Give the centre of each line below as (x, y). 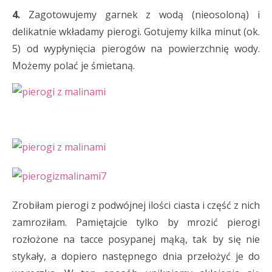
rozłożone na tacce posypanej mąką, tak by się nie (136, 239)
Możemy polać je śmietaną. (73, 66)
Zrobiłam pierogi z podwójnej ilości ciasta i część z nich (136, 205)
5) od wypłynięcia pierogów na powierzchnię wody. (136, 49)
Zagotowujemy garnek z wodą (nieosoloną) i (140, 15)
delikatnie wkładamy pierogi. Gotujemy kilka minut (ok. (136, 32)
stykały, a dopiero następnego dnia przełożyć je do (136, 256)
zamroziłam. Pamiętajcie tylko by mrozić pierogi (136, 222)
